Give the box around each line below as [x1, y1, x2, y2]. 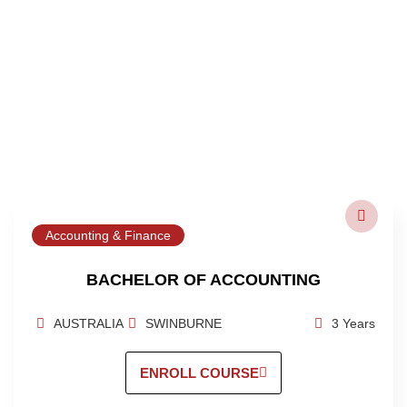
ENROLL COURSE [140, 365, 259, 382]
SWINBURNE [144, 316, 222, 332]
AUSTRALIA [53, 316, 124, 332]
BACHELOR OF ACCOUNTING [86, 271, 321, 290]
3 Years [332, 316, 375, 332]
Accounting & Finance [45, 228, 171, 243]
